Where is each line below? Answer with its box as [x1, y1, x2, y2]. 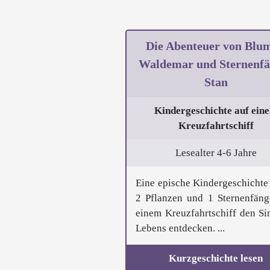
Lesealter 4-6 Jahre [175, 147, 257, 159]
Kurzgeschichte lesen [169, 253, 263, 265]
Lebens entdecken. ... [136, 222, 225, 234]
